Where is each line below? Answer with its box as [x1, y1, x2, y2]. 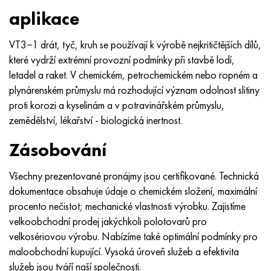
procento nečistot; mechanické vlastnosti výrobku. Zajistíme [9, 199, 246, 213]
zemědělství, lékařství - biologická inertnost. [9, 113, 182, 127]
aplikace [9, 7, 80, 30]
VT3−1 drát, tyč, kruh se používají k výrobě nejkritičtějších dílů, [9, 37, 261, 51]
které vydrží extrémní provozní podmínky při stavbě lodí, [9, 52, 235, 67]
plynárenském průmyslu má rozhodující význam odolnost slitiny [9, 82, 260, 97]
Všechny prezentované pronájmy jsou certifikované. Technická [9, 169, 259, 183]
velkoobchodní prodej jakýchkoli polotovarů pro [9, 214, 207, 228]
